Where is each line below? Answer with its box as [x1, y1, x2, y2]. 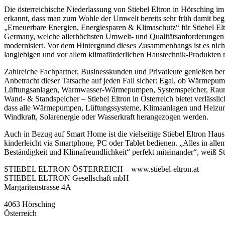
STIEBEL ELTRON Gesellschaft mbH [4, 174, 129, 183]
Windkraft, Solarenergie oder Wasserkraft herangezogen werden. [4, 113, 208, 122]
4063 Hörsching [4, 200, 55, 209]
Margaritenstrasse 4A [4, 183, 71, 192]
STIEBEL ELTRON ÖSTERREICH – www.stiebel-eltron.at [4, 165, 199, 174]
